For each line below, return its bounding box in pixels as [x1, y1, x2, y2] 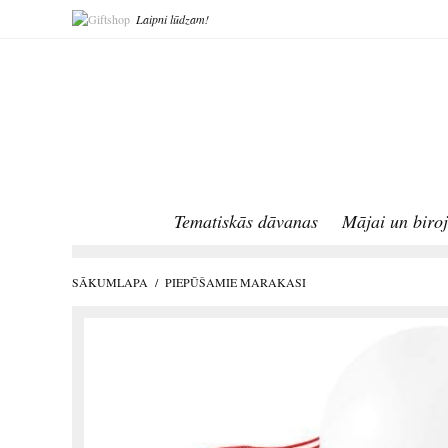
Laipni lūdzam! [136, 11, 209, 27]
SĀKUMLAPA [72, 274, 148, 291]
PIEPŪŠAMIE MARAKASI [165, 274, 306, 291]
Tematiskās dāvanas [174, 209, 318, 234]
